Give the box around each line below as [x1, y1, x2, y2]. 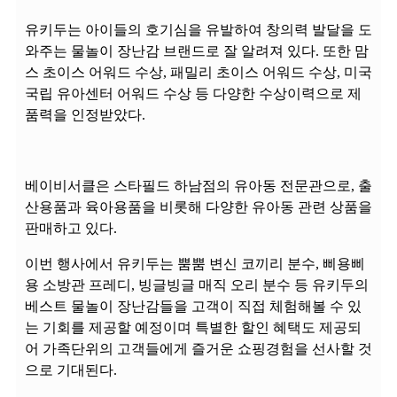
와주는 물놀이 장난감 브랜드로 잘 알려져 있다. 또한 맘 [25, 43, 369, 58]
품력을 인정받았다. [25, 106, 145, 122]
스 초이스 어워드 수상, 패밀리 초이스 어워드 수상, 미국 [25, 64, 372, 80]
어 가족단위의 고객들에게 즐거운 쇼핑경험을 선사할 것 [25, 340, 372, 356]
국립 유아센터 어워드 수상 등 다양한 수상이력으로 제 [25, 85, 362, 101]
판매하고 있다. [25, 220, 117, 236]
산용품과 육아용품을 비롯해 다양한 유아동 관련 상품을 [25, 198, 372, 214]
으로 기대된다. [25, 362, 117, 378]
